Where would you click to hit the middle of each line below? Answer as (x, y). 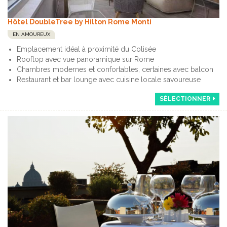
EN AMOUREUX (31, 34)
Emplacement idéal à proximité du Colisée (86, 49)
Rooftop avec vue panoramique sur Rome (85, 59)
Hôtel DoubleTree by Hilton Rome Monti (80, 22)
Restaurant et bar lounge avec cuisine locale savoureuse (109, 79)
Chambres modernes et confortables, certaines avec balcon (115, 69)
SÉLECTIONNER (185, 99)
